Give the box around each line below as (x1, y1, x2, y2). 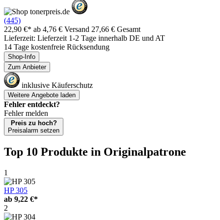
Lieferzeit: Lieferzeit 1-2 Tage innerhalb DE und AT (4, 33, 165, 42)
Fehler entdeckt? (4, 100, 60, 109)
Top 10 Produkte (4, 145, 91, 158)
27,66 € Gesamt (91, 25, 140, 33)
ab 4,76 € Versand (33, 25, 91, 33)
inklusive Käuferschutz (20, 81, 93, 89)
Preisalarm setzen (8, 126, 59, 134)
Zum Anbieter (8, 63, 46, 71)
